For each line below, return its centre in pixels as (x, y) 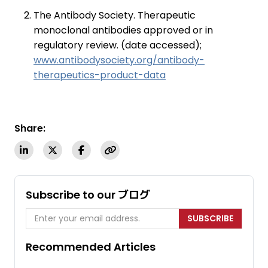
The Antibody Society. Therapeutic (115, 16)
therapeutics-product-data (100, 75)
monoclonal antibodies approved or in (123, 31)
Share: (30, 129)
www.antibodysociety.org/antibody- (119, 60)
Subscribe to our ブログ (88, 195)
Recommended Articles (91, 247)
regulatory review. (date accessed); (118, 45)
